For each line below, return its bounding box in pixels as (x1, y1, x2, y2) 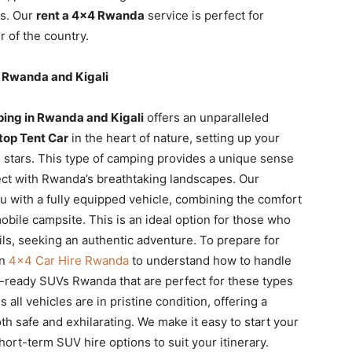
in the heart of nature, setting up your (68, 130, 280, 145)
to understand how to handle (129, 253, 291, 268)
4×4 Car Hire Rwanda (9, 253, 129, 268)
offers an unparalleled (144, 110, 269, 125)
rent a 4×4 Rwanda (36, 8, 145, 23)
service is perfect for (145, 8, 264, 23)
